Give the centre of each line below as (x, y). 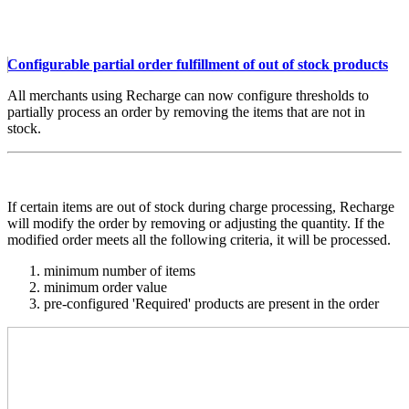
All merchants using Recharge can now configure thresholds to (188, 96)
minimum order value (105, 288)
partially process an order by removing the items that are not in (186, 112)
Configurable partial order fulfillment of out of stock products (198, 65)
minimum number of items (120, 271)
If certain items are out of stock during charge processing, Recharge (201, 207)
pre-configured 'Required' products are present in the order (213, 304)
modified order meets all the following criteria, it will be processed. (203, 240)
